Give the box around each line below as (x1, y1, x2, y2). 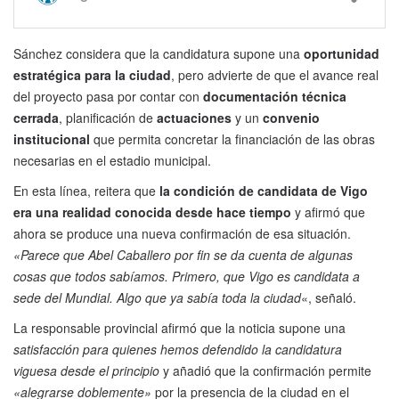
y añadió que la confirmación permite (163, 362, 371, 380)
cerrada (13, 109, 59, 127)
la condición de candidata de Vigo (159, 182, 368, 200)
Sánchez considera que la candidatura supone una (13, 45, 300, 63)
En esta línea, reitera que (13, 182, 159, 200)
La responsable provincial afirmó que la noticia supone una (13, 319, 346, 338)
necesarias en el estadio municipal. (13, 151, 211, 170)
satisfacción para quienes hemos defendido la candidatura (13, 340, 342, 359)
